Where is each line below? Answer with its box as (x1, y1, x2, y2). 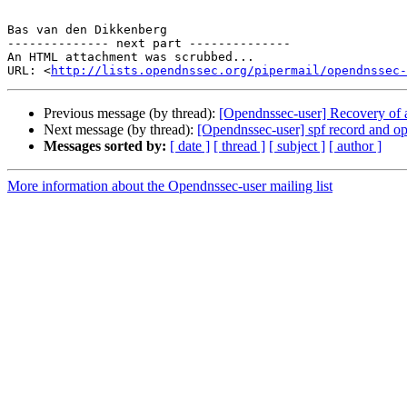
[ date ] (170, 138, 210, 154)
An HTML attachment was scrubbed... (7, 50, 254, 65)
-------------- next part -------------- (7, 36, 291, 51)
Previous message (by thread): (44, 105, 219, 122)
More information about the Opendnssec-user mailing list (7, 178, 333, 194)
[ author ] (329, 138, 382, 154)
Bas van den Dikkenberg (7, 23, 167, 37)
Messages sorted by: (44, 138, 166, 154)
